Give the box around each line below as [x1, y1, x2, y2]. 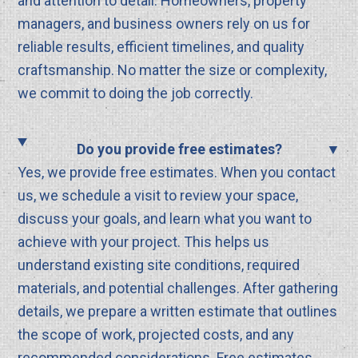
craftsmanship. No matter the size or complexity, [18, 62, 328, 79]
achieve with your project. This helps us [18, 233, 270, 251]
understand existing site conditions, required [18, 257, 300, 274]
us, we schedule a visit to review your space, [18, 187, 299, 205]
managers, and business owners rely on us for [18, 15, 311, 33]
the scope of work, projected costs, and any [18, 326, 295, 344]
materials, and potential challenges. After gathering [18, 280, 339, 297]
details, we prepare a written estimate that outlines [18, 303, 338, 320]
